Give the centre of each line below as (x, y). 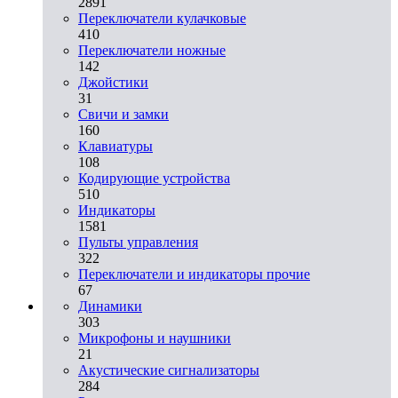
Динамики (110, 306)
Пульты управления (138, 242)
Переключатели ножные (152, 50)
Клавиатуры (115, 146)
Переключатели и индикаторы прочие (194, 274)
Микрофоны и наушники (155, 338)
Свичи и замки (123, 114)
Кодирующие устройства (154, 178)
